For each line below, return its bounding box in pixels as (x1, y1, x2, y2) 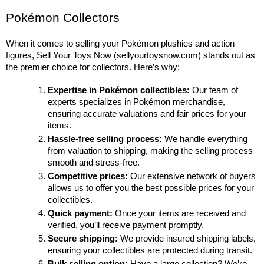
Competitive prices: (48, 171, 128, 181)
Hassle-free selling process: (48, 134, 163, 144)
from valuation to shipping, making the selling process (48, 146, 253, 156)
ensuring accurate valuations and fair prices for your (48, 109, 247, 119)
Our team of (190, 85, 239, 95)
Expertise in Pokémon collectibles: (48, 85, 190, 95)
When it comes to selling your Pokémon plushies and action (6, 39, 235, 49)
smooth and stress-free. (48, 158, 140, 168)
